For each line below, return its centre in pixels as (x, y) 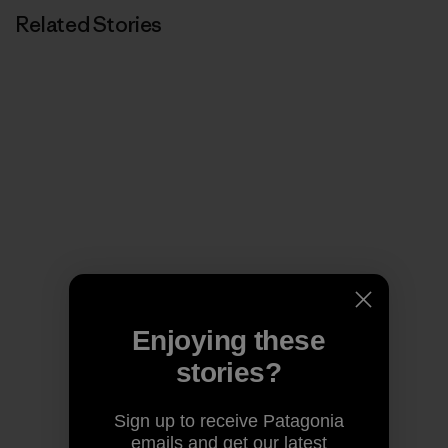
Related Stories (89, 24)
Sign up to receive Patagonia (228, 420)
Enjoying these (228, 340)
